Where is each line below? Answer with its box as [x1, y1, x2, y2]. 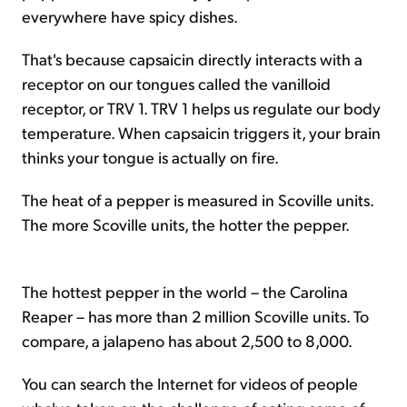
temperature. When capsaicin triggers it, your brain [22, 122, 381, 143]
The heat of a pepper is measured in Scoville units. [22, 189, 373, 210]
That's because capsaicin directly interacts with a [22, 48, 362, 69]
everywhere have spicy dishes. [22, 5, 238, 26]
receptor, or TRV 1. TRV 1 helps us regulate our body [22, 97, 381, 118]
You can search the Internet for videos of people [22, 372, 358, 393]
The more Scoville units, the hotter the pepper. [22, 213, 350, 234]
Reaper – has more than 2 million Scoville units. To [22, 305, 369, 326]
